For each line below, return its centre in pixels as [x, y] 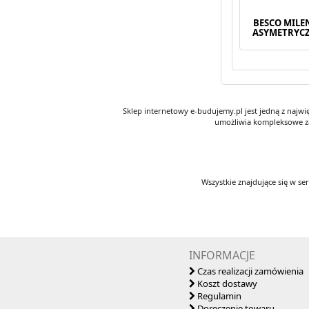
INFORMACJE [222, 255]
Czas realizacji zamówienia [249, 271]
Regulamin [218, 296]
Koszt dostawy [226, 283]
